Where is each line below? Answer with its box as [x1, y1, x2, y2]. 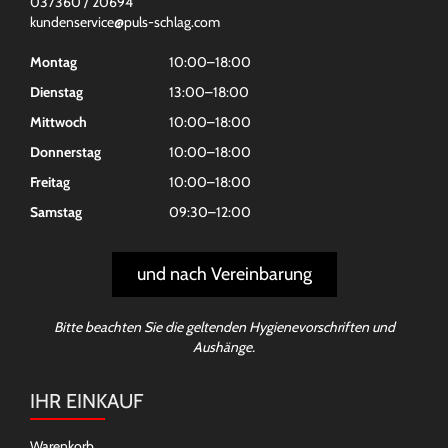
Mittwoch [30, 113, 87, 132]
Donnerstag [30, 143, 101, 162]
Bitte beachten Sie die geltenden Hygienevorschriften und [53, 318, 395, 337]
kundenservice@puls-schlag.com [30, 13, 220, 32]
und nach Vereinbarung [136, 263, 312, 286]
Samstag [30, 203, 82, 222]
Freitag [30, 173, 70, 192]
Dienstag [30, 83, 83, 102]
